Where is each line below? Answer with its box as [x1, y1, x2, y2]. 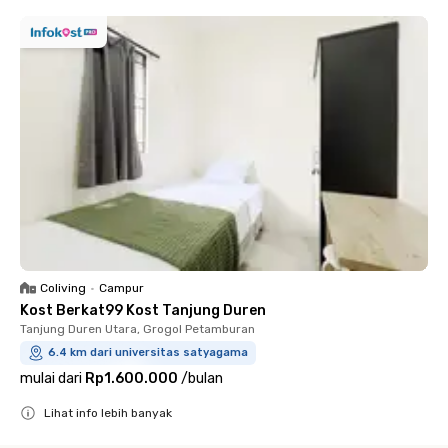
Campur [99, 281, 144, 295]
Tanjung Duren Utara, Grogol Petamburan [20, 322, 255, 336]
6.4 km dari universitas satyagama [48, 346, 248, 359]
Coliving [40, 281, 86, 295]
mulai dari [20, 370, 82, 387]
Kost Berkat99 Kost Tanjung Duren [20, 302, 266, 319]
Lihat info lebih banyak [44, 406, 172, 420]
